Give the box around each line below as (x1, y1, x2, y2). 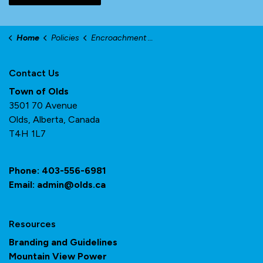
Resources (9, 218, 56, 230)
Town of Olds (9, 86, 69, 97)
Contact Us (9, 68, 59, 79)
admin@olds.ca (37, 179, 106, 190)
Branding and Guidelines (9, 237, 117, 248)
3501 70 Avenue (9, 100, 77, 111)
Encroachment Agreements (90, 33, 148, 43)
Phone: (9, 165, 42, 176)
